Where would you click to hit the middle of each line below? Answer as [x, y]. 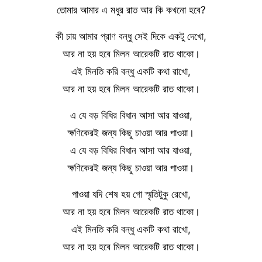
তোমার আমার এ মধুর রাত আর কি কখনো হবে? [131, 10]
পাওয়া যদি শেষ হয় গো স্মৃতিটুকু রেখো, [131, 194]
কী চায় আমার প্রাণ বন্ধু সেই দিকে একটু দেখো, [131, 36]
